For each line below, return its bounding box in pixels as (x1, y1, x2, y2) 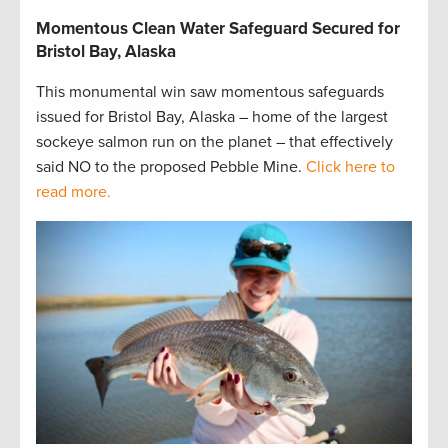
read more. (36, 182, 111, 203)
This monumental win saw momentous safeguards (36, 82, 384, 103)
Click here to (306, 157, 395, 178)
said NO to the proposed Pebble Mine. (36, 157, 306, 178)
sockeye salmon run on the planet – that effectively (36, 132, 393, 153)
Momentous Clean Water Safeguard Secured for (36, 18, 400, 40)
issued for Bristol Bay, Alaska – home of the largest (36, 107, 388, 128)
